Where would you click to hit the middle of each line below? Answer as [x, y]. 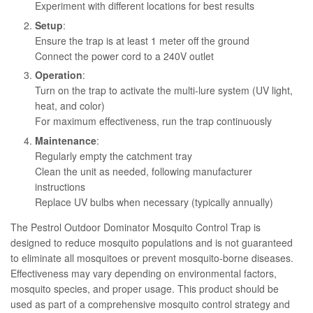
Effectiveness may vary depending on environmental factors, [144, 273]
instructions [60, 186]
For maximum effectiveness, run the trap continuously [153, 121]
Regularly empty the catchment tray [114, 155]
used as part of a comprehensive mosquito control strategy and [150, 304]
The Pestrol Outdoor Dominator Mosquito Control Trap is [136, 227]
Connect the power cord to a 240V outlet [124, 56]
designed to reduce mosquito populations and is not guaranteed [152, 242]
